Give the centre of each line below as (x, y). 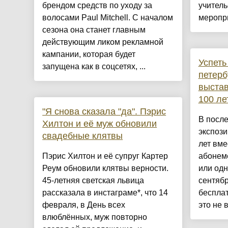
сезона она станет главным (94, 30)
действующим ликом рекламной (103, 42)
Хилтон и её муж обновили (100, 124)
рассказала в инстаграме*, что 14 (105, 193)
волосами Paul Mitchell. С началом (108, 18)
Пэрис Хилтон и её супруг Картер (105, 156)
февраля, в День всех (84, 205)
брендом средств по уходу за (97, 6)
